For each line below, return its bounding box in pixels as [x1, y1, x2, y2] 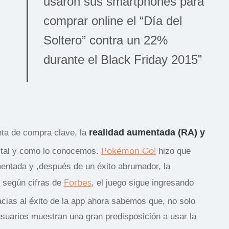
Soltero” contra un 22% [43, 33, 168, 47]
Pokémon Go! [101, 145, 156, 156]
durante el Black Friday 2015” [43, 52, 202, 66]
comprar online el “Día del [43, 13, 182, 28]
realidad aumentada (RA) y [89, 127, 205, 138]
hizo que [156, 146, 191, 156]
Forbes [64, 177, 91, 188]
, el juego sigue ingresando [91, 177, 194, 188]
